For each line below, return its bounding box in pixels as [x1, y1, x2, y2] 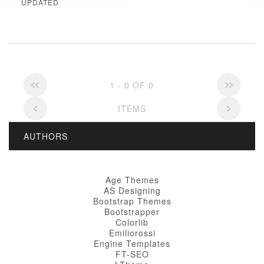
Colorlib [115, 216, 148, 228]
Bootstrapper [104, 206, 160, 217]
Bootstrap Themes [93, 195, 171, 207]
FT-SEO [115, 248, 149, 260]
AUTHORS [24, 130, 68, 142]
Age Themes [105, 174, 159, 186]
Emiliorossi [108, 227, 156, 239]
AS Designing [103, 184, 161, 196]
